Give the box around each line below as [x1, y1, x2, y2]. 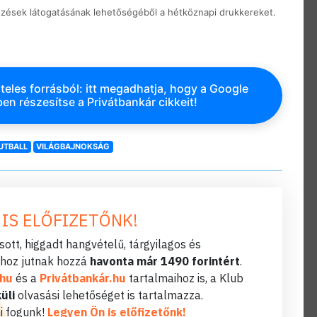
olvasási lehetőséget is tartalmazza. [15, 287, 203, 302]
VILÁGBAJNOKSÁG [36, 141, 110, 151]
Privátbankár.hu [39, 270, 126, 285]
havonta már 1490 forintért [90, 253, 240, 268]
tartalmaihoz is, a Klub [125, 270, 243, 285]
